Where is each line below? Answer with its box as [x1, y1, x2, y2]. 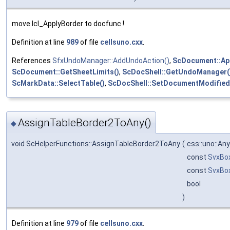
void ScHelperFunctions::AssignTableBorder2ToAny [11, 140, 180, 148]
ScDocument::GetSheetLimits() [12, 67, 119, 76]
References [12, 56, 52, 65]
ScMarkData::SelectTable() [12, 79, 105, 87]
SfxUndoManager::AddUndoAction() [52, 56, 169, 65]
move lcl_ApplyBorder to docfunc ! [12, 19, 124, 28]
